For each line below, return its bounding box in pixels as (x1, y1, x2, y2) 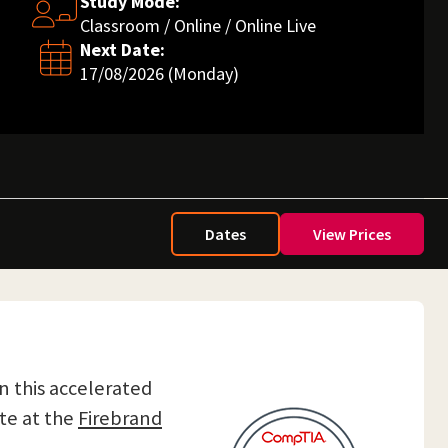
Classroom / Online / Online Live (80, 14, 316, 37)
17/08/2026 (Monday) (80, 62, 239, 85)
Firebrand (78, 405, 162, 431)
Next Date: (80, 38, 165, 61)
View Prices (313, 224, 391, 244)
